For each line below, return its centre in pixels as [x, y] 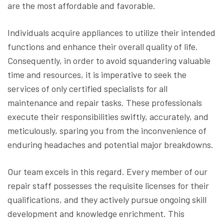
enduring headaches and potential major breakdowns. [110, 145]
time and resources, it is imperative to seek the [97, 75]
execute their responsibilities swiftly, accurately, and [108, 117]
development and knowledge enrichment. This [96, 214]
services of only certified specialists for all [87, 89]
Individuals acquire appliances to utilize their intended [111, 33]
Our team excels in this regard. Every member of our [107, 172]
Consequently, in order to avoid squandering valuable [109, 61]
